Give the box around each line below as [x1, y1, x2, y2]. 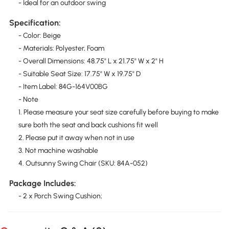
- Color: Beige [18, 31, 61, 40]
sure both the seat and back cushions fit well [18, 120, 158, 129]
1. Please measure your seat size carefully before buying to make [18, 107, 219, 117]
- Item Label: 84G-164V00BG [18, 82, 108, 91]
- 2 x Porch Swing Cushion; [18, 192, 102, 201]
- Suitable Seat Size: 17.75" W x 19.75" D [18, 69, 141, 78]
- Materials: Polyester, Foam [18, 43, 104, 53]
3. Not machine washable [18, 146, 98, 155]
